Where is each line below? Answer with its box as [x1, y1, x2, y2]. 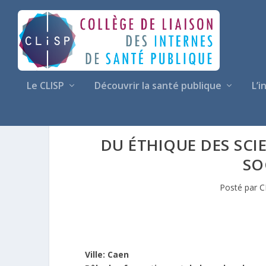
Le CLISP [27, 79, 64, 92]
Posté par [220, 181, 260, 193]
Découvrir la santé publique [94, 79, 221, 92]
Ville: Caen [85, 248, 129, 260]
